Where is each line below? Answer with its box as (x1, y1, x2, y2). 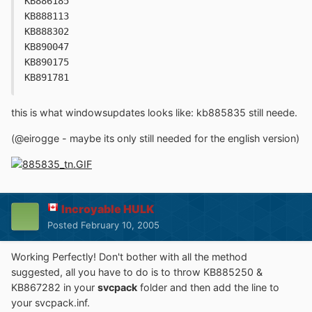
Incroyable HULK (61, 201, 154, 216)
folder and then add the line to (137, 281, 279, 293)
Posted (47, 219, 81, 231)
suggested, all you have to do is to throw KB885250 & (11, 265, 263, 278)
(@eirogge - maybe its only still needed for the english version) (11, 132, 299, 144)
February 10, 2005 (81, 219, 159, 231)
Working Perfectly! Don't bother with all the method (11, 250, 247, 263)
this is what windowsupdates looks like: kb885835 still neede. (11, 107, 297, 119)
